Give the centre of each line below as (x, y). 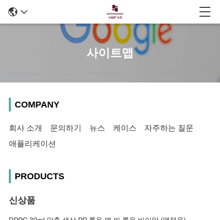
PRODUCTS (40, 176)
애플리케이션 (32, 144)
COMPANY (37, 105)
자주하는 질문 (169, 128)
